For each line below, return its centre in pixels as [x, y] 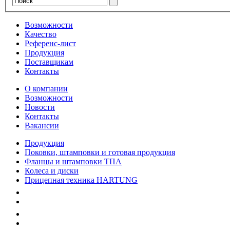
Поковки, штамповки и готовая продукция [100, 152]
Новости [40, 107]
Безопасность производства [73, 214]
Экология [41, 202]
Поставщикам [49, 62]
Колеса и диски [52, 171]
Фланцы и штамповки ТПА [73, 162]
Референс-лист [50, 44]
